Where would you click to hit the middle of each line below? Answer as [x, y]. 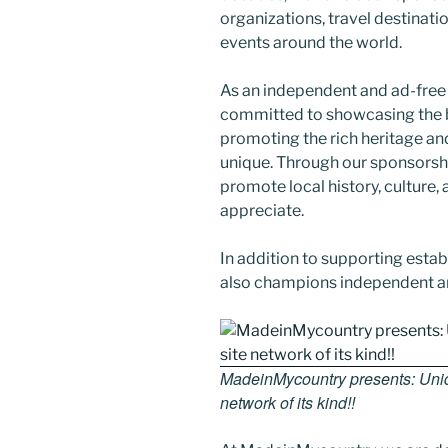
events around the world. [311, 42]
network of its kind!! [287, 402]
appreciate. [262, 210]
